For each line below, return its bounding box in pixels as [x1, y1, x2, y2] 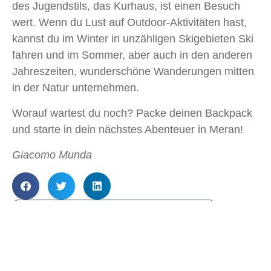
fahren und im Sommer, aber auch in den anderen [12, 48, 252, 61]
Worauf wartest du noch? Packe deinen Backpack [12, 106, 252, 119]
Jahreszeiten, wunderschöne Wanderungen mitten [12, 65, 254, 77]
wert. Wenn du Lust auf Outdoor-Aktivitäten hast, [12, 16, 247, 28]
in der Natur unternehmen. [12, 81, 139, 94]
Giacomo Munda [12, 148, 92, 161]
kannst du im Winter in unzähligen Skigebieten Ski [12, 32, 253, 45]
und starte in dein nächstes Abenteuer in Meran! [12, 123, 243, 135]
